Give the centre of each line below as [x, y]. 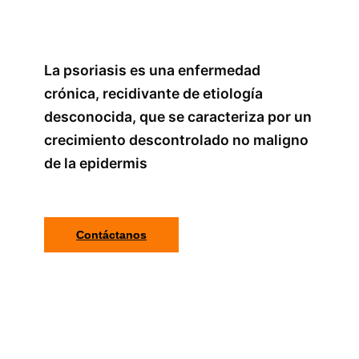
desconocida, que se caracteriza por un [178, 117]
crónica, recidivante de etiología [153, 94]
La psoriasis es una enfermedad [152, 71]
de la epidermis [96, 163]
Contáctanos [111, 234]
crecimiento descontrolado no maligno [176, 140]
